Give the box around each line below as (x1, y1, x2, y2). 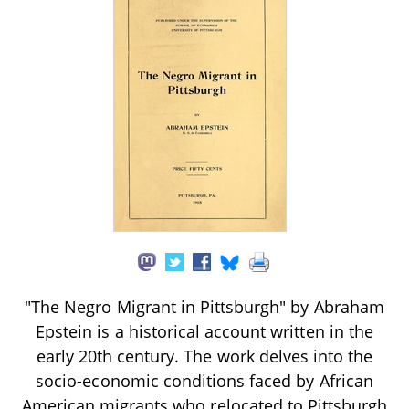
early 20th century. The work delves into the (36, 344, 373, 367)
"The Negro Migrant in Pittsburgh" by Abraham (25, 295, 384, 318)
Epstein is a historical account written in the (36, 320, 373, 342)
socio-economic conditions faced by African (36, 369, 373, 392)
